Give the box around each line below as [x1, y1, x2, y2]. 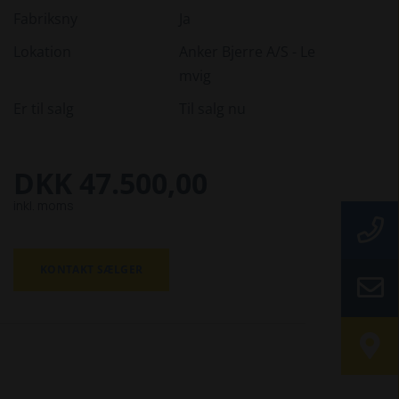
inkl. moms [12, 196, 74, 214]
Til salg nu [179, 98, 247, 118]
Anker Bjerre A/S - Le [179, 41, 316, 61]
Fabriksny [12, 8, 77, 28]
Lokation [12, 41, 71, 61]
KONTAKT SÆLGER [39, 262, 143, 277]
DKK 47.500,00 [12, 163, 208, 202]
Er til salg [12, 98, 74, 118]
